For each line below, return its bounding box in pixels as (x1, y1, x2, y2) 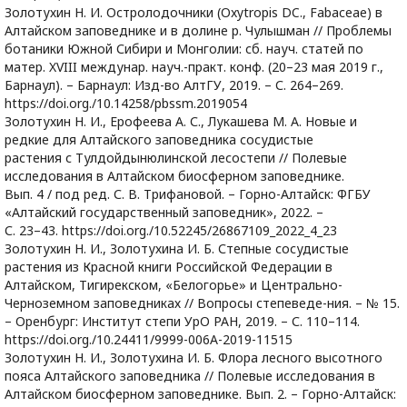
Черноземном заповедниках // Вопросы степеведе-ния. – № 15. (5, 294, 400, 312)
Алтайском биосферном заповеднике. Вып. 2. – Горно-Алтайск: (5, 385, 396, 402)
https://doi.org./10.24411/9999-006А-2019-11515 (5, 331, 293, 348)
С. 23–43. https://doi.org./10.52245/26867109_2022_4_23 (5, 222, 337, 239)
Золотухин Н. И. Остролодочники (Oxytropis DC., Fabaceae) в (5, 4, 382, 21)
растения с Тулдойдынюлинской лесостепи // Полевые (5, 149, 347, 166)
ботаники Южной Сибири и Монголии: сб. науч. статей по (5, 40, 363, 57)
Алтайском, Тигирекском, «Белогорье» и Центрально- (5, 276, 342, 293)
